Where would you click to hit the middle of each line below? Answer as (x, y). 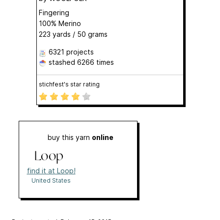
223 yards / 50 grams (73, 34)
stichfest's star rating (69, 84)
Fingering (54, 13)
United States (51, 181)
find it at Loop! (51, 171)
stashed (62, 62)
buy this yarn (70, 137)
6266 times (96, 62)
